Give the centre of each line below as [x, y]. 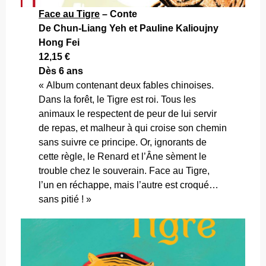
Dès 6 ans [61, 71]
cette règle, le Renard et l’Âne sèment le [123, 156]
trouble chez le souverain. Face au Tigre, [124, 171]
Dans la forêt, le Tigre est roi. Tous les [118, 99]
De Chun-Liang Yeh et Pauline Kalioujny [129, 28]
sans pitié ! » [65, 199]
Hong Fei [59, 42]
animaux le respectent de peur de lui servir [128, 114]
